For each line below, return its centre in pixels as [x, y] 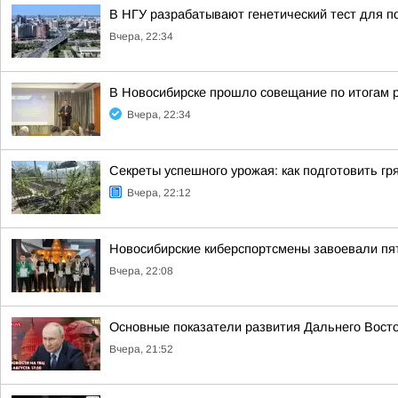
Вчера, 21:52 [141, 349]
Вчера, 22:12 [159, 193]
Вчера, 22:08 [141, 271]
